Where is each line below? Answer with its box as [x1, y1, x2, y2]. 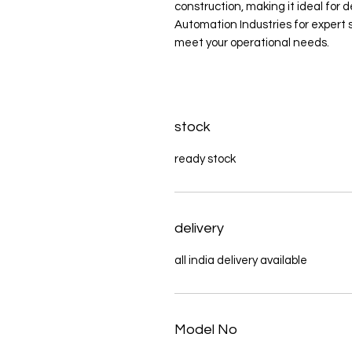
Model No [174, 322, 237, 337]
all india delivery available [174, 255, 307, 266]
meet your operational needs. [174, 37, 329, 49]
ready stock [174, 153, 236, 165]
